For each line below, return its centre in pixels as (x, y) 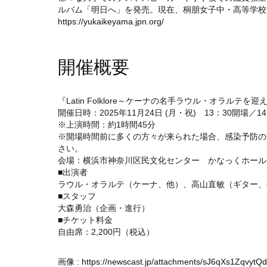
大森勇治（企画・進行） (104, 208)
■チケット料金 (85, 220)
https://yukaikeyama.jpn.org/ (111, 22)
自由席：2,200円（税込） (106, 232)
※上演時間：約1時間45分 (107, 125)
